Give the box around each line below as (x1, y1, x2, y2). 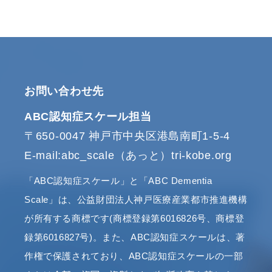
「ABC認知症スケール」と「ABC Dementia (24, 175, 212, 186)
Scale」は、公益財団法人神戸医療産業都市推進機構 (24, 194, 248, 205)
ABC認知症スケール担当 (24, 110, 152, 123)
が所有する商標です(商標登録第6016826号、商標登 (24, 213, 245, 224)
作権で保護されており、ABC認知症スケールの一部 (24, 251, 243, 262)
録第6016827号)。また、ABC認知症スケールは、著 (24, 232, 245, 243)
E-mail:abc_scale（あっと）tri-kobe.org (24, 149, 232, 162)
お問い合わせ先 (24, 85, 104, 98)
